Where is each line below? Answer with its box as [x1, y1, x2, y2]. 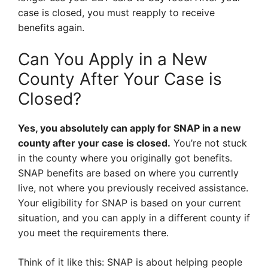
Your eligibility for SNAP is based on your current [18, 197, 241, 209]
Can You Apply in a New [18, 49, 208, 70]
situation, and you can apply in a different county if [18, 212, 250, 224]
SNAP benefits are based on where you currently [18, 167, 239, 179]
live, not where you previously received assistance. [18, 182, 248, 194]
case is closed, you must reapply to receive [18, 7, 215, 19]
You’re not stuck [170, 137, 247, 150]
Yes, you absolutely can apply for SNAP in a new [18, 122, 241, 135]
